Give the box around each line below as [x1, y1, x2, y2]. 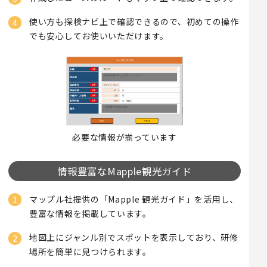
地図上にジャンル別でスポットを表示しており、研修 [29, 231, 238, 244]
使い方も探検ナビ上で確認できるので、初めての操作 [29, 15, 239, 28]
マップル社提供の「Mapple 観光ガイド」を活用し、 [29, 193, 238, 205]
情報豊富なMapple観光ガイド [57, 164, 192, 179]
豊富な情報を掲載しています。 [29, 207, 151, 219]
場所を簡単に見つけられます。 [29, 246, 151, 258]
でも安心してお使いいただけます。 [29, 30, 169, 42]
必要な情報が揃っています [72, 131, 177, 144]
